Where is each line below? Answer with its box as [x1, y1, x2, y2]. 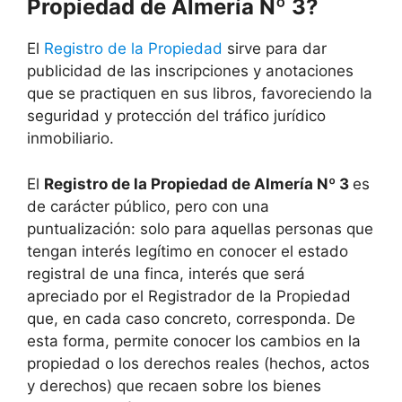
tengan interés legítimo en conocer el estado [27, 241, 348, 260]
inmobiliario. [27, 129, 114, 148]
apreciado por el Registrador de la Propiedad [27, 286, 351, 305]
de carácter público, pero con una [27, 197, 269, 215]
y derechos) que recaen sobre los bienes [27, 376, 321, 395]
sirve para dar [223, 39, 327, 58]
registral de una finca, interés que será [27, 264, 305, 283]
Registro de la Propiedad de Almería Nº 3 [44, 174, 353, 193]
